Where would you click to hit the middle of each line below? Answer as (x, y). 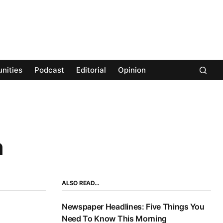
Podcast (49, 70)
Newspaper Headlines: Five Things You (133, 207)
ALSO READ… (81, 183)
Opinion (132, 70)
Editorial (91, 70)
